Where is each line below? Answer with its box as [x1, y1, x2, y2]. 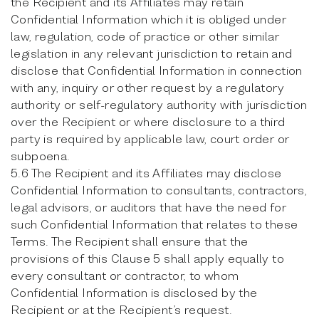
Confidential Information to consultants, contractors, [11, 182, 308, 197]
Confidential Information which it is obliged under [11, 11, 286, 26]
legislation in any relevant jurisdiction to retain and [11, 46, 293, 61]
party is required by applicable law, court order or [11, 131, 290, 146]
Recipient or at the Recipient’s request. [11, 302, 232, 317]
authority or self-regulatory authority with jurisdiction [11, 97, 308, 112]
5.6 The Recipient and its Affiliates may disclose [11, 165, 282, 180]
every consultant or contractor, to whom [11, 268, 239, 283]
